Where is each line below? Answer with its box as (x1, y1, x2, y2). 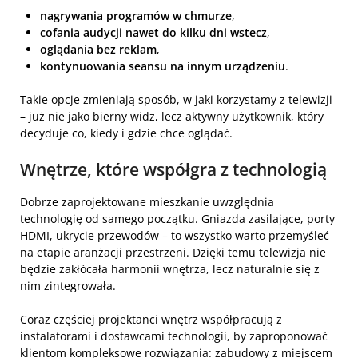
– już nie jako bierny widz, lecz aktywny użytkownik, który (20, 108, 324, 124)
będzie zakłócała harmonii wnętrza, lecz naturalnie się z (20, 261, 320, 276)
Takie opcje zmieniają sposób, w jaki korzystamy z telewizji (20, 91, 332, 107)
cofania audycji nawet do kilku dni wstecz (40, 24, 267, 40)
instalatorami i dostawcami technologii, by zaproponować (20, 328, 328, 344)
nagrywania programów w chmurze (40, 7, 232, 23)
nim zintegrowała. (20, 277, 116, 293)
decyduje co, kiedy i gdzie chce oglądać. (20, 125, 233, 141)
